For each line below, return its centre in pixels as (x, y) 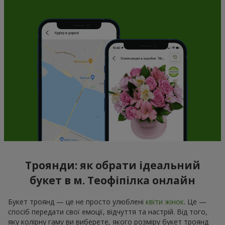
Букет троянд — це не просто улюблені (77, 201)
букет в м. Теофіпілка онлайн (113, 181)
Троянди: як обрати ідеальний (113, 165)
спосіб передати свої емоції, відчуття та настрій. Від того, (108, 211)
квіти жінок (165, 201)
